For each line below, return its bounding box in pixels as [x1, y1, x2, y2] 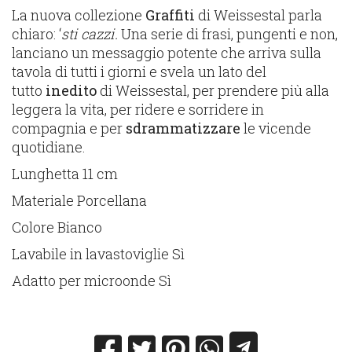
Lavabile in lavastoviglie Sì [12, 244, 185, 263]
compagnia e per [12, 118, 126, 137]
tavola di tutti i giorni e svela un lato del [12, 61, 267, 81]
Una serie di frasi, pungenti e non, [121, 24, 339, 43]
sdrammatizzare [126, 118, 244, 137]
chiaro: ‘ [12, 24, 62, 43]
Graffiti [145, 5, 199, 24]
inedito [46, 80, 101, 100]
